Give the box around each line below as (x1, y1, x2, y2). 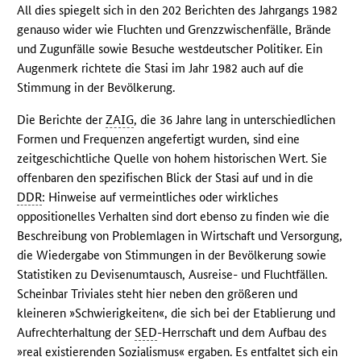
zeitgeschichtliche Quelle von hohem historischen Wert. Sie (17, 151, 328, 167)
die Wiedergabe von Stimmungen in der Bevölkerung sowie (17, 247, 327, 263)
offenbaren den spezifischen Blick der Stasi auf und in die (17, 170, 314, 186)
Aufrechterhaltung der (17, 325, 135, 341)
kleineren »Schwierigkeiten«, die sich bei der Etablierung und (17, 305, 336, 322)
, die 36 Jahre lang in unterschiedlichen (134, 112, 336, 128)
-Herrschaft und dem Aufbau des (157, 325, 327, 341)
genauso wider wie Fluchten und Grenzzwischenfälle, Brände (17, 22, 332, 38)
